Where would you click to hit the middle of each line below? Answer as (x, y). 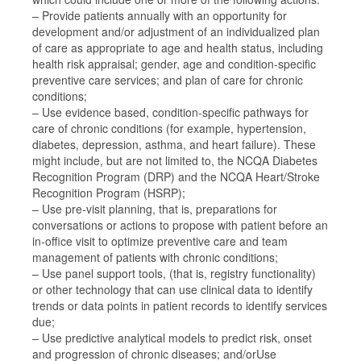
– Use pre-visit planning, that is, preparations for (155, 209)
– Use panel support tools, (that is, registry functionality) (174, 273)
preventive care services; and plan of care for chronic (168, 80)
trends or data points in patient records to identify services (180, 305)
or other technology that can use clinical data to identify (172, 289)
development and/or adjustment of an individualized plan (176, 31)
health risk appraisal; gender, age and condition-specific (174, 64)
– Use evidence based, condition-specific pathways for (170, 112)
